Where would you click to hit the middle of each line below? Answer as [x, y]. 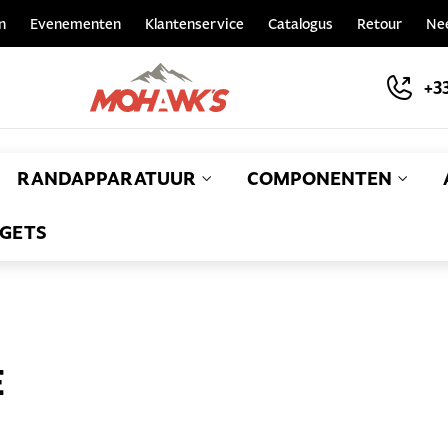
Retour [379, 24]
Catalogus [300, 24]
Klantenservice [194, 24]
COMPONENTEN [319, 178]
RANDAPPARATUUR [106, 178]
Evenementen [75, 24]
